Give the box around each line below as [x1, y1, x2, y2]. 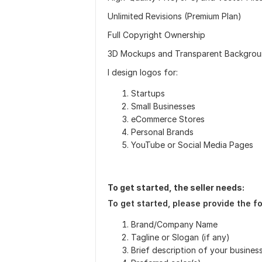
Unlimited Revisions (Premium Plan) [108, 11, 242, 21]
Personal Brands [131, 127, 194, 137]
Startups [131, 88, 165, 98]
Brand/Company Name [131, 219, 218, 229]
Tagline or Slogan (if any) [131, 232, 230, 242]
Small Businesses [131, 101, 195, 111]
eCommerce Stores [131, 114, 205, 124]
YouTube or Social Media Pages [131, 140, 253, 150]
